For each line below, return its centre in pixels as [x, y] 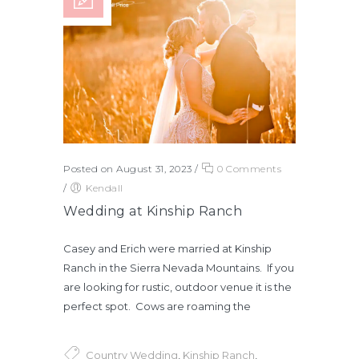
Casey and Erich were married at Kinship [167, 249]
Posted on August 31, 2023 [128, 169]
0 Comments [248, 169]
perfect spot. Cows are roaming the [157, 307]
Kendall [105, 188]
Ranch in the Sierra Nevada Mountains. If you [179, 268]
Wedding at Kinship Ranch [153, 212]
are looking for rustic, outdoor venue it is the [177, 287]
